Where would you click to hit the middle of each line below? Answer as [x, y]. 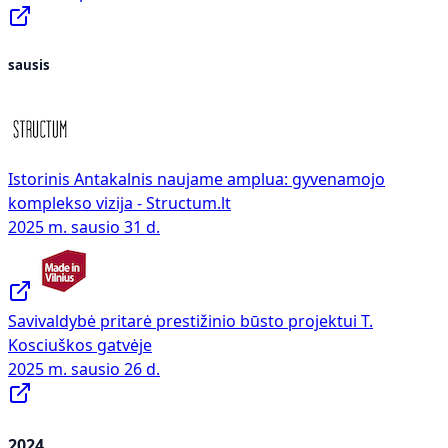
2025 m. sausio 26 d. [84, 369]
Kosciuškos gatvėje [80, 345]
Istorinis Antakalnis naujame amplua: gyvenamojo [196, 179]
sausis [29, 65]
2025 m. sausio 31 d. [84, 227]
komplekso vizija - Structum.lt [119, 203]
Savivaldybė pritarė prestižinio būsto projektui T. [190, 321]
